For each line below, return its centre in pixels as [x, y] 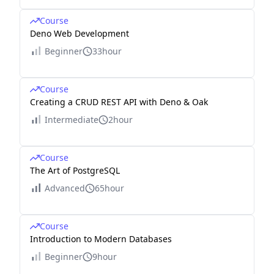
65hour [109, 188]
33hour [107, 51]
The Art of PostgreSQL [75, 170]
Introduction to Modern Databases [101, 239]
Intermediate [72, 120]
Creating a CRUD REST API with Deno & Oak [119, 102]
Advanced [65, 188]
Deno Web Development [80, 33]
